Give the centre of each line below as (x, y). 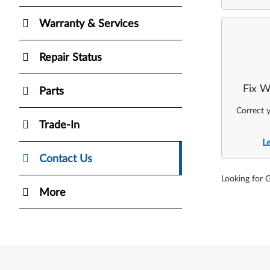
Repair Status (71, 58)
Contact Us (66, 159)
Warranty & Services (89, 24)
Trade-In (59, 125)
